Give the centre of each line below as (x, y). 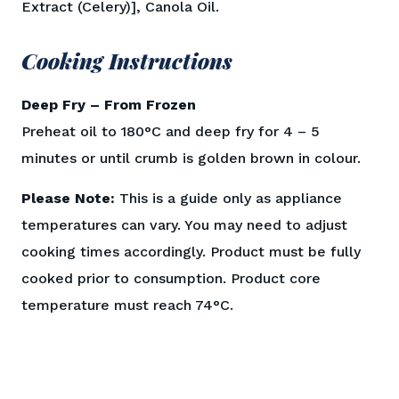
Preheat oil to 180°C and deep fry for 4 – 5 (171, 132)
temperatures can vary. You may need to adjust (184, 224)
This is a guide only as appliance (228, 198)
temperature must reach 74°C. (127, 305)
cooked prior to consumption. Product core (171, 278)
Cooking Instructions (127, 61)
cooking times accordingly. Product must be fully (191, 251)
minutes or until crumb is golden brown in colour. (191, 159)
